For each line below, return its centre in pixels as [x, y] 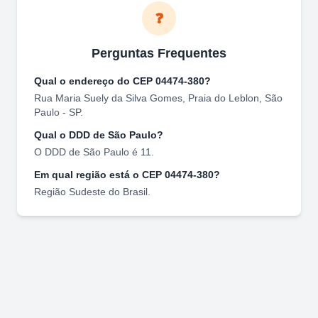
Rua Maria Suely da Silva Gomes [108, 98]
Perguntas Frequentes [159, 53]
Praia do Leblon [224, 98]
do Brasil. [128, 191]
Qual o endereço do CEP [95, 81]
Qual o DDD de [71, 135]
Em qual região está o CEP [99, 174]
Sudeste [87, 191]
